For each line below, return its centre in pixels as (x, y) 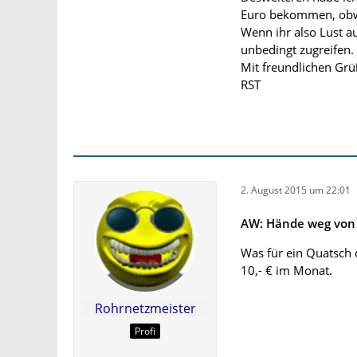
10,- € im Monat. (286, 270)
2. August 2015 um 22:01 (296, 190)
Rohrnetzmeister (145, 308)
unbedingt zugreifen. (297, 49)
